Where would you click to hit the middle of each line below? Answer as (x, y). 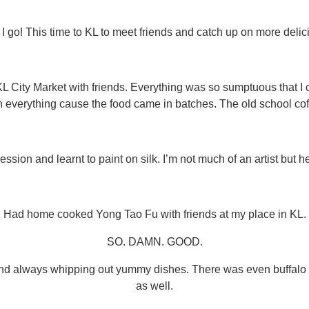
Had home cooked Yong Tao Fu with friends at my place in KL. (154, 214)
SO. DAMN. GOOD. (154, 242)
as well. (154, 286)
